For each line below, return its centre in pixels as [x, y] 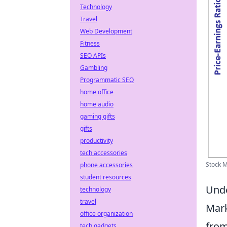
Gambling [94, 68]
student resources [106, 177]
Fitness [90, 43]
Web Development [106, 31]
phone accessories [106, 165]
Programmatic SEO [107, 80]
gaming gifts [98, 116]
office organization [106, 214]
